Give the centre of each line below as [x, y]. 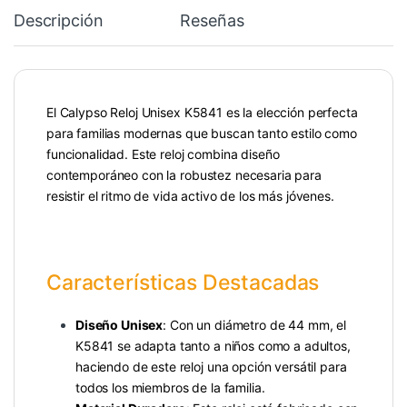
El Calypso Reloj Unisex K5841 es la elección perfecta [202, 113]
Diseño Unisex [119, 325]
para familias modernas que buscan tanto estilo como [202, 134]
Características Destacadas [183, 283]
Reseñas [212, 21]
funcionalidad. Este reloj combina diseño [163, 154]
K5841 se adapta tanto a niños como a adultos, [213, 346]
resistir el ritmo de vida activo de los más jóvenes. [190, 196]
